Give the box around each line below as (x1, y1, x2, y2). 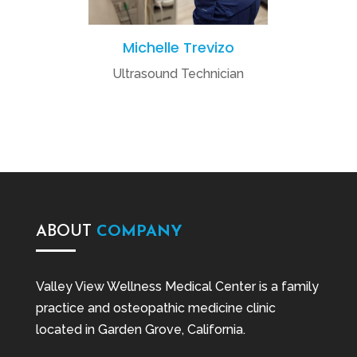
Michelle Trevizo (122, 37, 234, 57)
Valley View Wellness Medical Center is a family (35, 278, 319, 294)
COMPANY (96, 223, 182, 240)
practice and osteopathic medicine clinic (35, 300, 276, 316)
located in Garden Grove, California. (35, 321, 245, 337)
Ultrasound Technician (112, 65, 245, 81)
